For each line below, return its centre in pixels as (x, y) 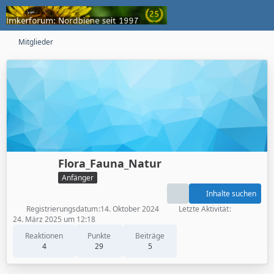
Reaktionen (44, 235)
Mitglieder (36, 42)
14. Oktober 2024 (130, 209)
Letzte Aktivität (204, 209)
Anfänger (78, 177)
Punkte (99, 235)
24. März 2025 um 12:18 (54, 219)
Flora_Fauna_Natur (110, 163)
